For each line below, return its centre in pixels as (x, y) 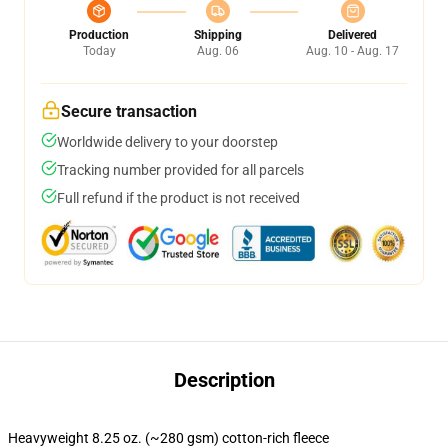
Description (224, 380)
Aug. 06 (217, 51)
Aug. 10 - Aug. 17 (352, 51)
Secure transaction (129, 111)
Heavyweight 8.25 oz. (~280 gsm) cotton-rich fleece (168, 438)
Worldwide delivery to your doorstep (167, 142)
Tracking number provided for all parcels (180, 170)
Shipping (217, 35)
